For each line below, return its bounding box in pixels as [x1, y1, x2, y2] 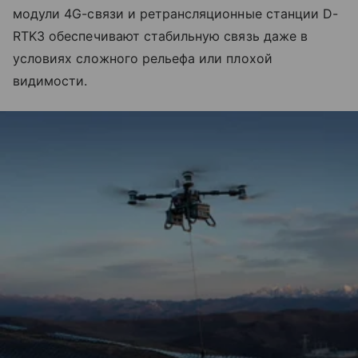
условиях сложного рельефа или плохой [13, 50, 272, 66]
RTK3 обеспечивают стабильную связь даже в [13, 27, 308, 44]
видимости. [13, 72, 88, 89]
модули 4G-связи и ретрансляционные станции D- [13, 5, 339, 22]
